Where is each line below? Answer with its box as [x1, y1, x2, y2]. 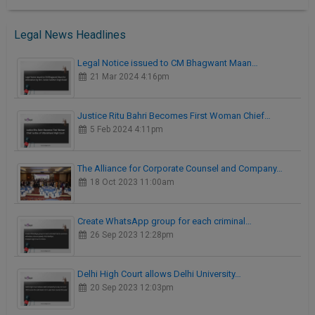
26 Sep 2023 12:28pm [88, 230, 174, 240]
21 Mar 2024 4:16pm [88, 72, 170, 82]
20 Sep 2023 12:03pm [88, 283, 174, 293]
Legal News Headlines [14, 28, 126, 42]
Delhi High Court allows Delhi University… [77, 269, 241, 280]
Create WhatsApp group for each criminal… [77, 216, 252, 227]
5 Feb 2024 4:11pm [88, 124, 164, 135]
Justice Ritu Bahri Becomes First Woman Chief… [77, 110, 271, 122]
